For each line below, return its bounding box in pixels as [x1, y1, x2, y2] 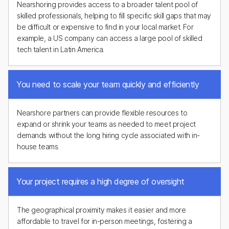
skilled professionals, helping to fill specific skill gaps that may [17, 11, 211, 20]
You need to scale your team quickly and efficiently [16, 79, 199, 89]
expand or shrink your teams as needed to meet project [17, 120, 196, 128]
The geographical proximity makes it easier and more [17, 205, 186, 214]
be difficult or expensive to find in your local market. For [17, 22, 194, 31]
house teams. [17, 142, 59, 151]
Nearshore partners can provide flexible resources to [17, 108, 188, 117]
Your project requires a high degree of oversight [16, 176, 185, 187]
